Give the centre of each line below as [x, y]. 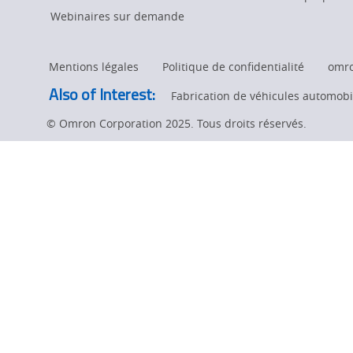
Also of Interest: [102, 94]
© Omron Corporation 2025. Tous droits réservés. [176, 123]
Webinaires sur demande [117, 16]
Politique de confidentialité [233, 67]
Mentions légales [94, 67]
